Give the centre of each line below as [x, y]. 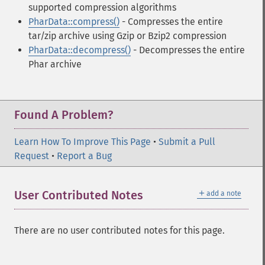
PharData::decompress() [80, 50]
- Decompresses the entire [188, 50]
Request [32, 156]
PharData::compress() [74, 22]
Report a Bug [84, 156]
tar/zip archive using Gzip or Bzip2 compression [127, 36]
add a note [224, 193]
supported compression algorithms [102, 7]
